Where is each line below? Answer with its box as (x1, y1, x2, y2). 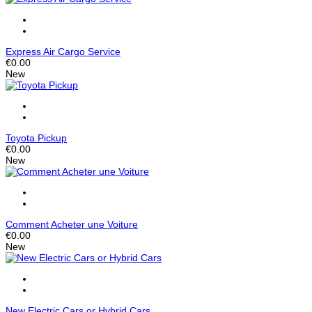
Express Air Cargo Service (6, 46, 120, 58)
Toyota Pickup (6, 132, 67, 144)
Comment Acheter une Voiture (6, 219, 138, 231)
